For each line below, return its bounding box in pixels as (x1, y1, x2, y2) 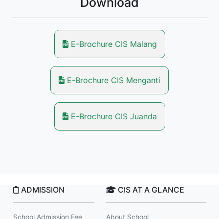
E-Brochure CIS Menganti (65, 75, 160, 85)
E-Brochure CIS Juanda (68, 111, 157, 121)
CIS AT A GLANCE (116, 185, 184, 195)
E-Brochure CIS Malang (68, 39, 157, 49)
